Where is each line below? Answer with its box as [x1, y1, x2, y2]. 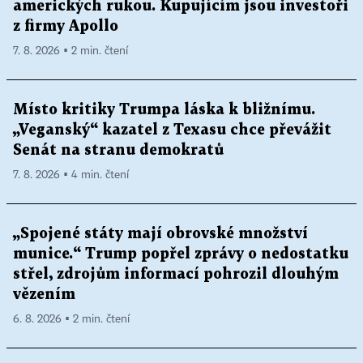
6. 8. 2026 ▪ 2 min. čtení [13, 314, 130, 326]
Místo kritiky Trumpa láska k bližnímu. [13, 103, 315, 117]
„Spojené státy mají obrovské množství [13, 227, 308, 241]
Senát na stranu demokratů [13, 143, 224, 158]
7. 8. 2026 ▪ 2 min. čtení [13, 45, 128, 58]
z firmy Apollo [13, 19, 118, 34]
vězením [13, 288, 75, 302]
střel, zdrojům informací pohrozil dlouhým [13, 267, 339, 282]
